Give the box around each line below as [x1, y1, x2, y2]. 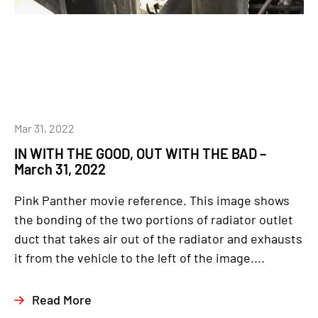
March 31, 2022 [14, 160, 106, 177]
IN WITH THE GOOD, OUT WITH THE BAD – [14, 145, 266, 162]
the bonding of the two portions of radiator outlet [14, 212, 293, 227]
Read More [32, 292, 92, 307]
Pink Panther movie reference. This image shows [14, 192, 290, 208]
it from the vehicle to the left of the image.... [14, 250, 265, 265]
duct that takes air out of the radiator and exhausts [14, 231, 302, 246]
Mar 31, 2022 [14, 121, 75, 135]
